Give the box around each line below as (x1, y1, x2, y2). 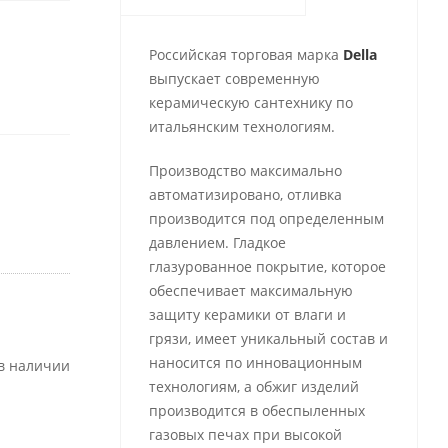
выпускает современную (148, 69, 320, 88)
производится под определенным (148, 209, 384, 228)
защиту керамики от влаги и (148, 305, 346, 324)
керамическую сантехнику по (148, 93, 353, 112)
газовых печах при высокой (148, 425, 342, 444)
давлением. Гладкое (148, 233, 286, 252)
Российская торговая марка (148, 45, 343, 64)
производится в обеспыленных (148, 401, 365, 420)
